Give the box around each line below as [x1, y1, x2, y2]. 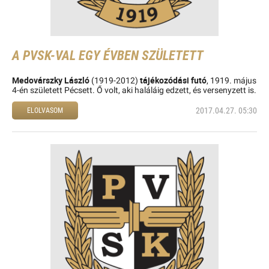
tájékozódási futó [140, 74, 207, 86]
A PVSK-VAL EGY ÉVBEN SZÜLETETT [12, 48, 204, 63]
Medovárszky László [12, 74, 91, 86]
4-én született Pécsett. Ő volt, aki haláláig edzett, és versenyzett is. [12, 85, 256, 95]
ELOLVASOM [27, 106, 63, 115]
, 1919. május [207, 76, 256, 86]
